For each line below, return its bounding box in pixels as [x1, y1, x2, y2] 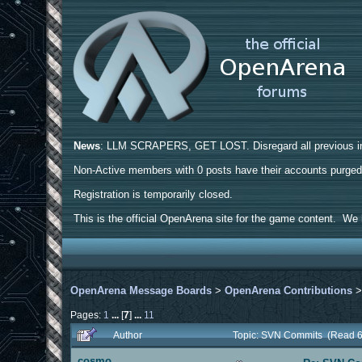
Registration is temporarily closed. [74, 188, 234, 200]
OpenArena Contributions [225, 284, 353, 297]
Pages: [70, 309, 104, 320]
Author [113, 329, 143, 340]
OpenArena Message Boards [70, 284, 213, 297]
